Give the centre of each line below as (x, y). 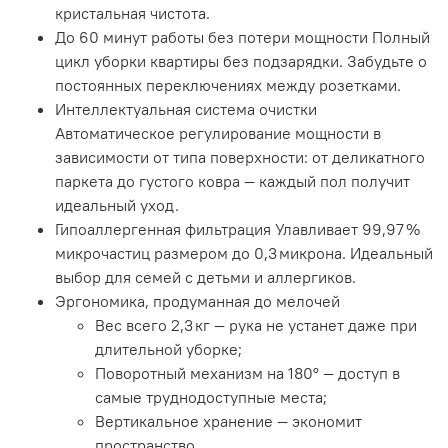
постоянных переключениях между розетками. (228, 85)
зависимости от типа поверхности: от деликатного (240, 157)
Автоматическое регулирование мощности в (218, 133)
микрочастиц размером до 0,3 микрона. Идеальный (244, 253)
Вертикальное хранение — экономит (228, 421)
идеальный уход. (117, 205)
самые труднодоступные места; (211, 397)
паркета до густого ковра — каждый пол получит (232, 181)
